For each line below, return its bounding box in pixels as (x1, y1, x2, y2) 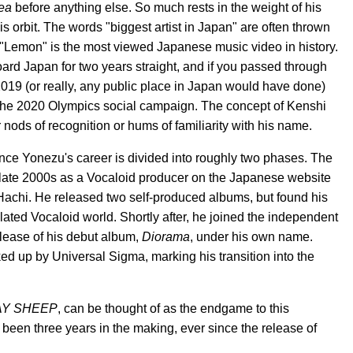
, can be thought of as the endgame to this (58, 302, 289, 315)
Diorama (142, 230, 190, 243)
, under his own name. (190, 230, 313, 243)
